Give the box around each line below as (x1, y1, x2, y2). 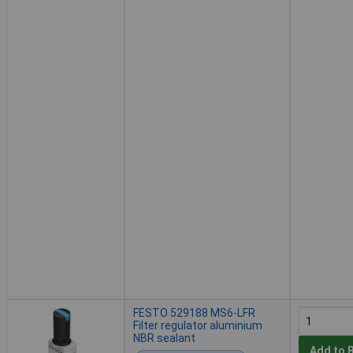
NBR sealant (133, 331, 195, 344)
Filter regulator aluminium (133, 318, 262, 332)
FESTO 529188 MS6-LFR (133, 306, 255, 319)
